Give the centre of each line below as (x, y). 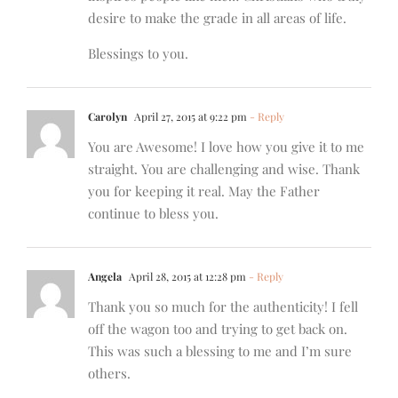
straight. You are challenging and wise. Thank (224, 169)
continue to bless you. (153, 214)
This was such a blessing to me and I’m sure (220, 351)
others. (109, 374)
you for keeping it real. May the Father (204, 191)
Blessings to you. (138, 54)
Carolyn (107, 117)
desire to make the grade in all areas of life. (217, 18)
